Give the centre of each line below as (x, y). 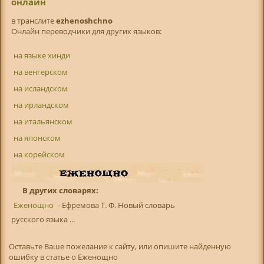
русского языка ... (43, 220)
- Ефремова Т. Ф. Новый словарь (115, 205)
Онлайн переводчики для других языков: (86, 32)
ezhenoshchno (84, 21)
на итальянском (43, 122)
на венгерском (40, 72)
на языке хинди (42, 56)
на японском (37, 138)
